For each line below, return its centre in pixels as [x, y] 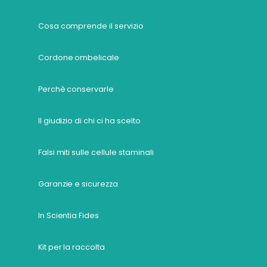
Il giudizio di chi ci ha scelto [89, 121]
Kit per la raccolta [72, 247]
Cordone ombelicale [79, 58]
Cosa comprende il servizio [91, 26]
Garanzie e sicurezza [78, 184]
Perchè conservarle [76, 89]
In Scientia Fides [69, 216]
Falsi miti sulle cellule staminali [96, 153]
